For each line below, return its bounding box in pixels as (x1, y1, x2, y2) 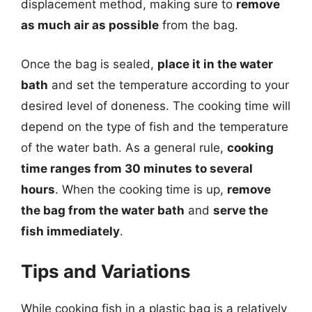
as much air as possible (21, 18, 159, 32)
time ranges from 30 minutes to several (21, 161, 253, 175)
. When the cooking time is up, (55, 182, 227, 196)
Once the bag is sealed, (21, 56, 157, 71)
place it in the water (157, 56, 273, 71)
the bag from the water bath (21, 203, 185, 217)
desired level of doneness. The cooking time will (21, 98, 290, 113)
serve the (213, 203, 268, 217)
